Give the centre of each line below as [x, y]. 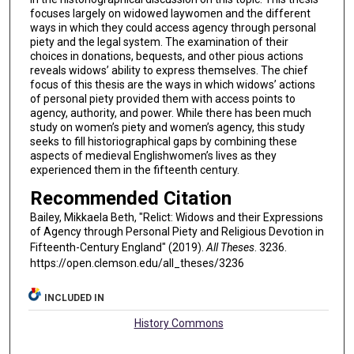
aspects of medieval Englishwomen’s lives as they [153, 156]
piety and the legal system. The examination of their [159, 42]
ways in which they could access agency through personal [173, 28]
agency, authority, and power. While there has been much [170, 113]
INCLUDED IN [75, 298]
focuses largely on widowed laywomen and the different [170, 14]
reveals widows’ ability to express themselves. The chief [169, 71]
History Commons [179, 324]
